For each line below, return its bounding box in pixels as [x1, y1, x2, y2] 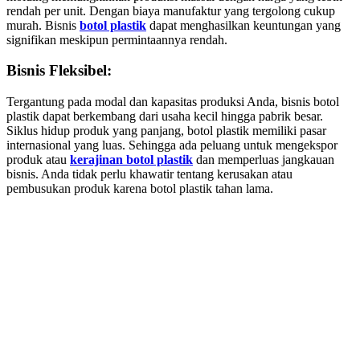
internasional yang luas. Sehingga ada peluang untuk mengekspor [6, 137, 337, 152]
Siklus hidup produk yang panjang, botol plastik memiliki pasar [6, 123, 326, 137]
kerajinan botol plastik [70, 152, 193, 166]
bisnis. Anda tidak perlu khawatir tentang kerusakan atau [6, 166, 292, 181]
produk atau [6, 152, 70, 166]
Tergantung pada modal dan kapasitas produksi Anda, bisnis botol [6, 94, 339, 108]
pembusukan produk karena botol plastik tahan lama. [6, 181, 273, 195]
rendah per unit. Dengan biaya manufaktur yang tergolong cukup [6, 3, 335, 18]
